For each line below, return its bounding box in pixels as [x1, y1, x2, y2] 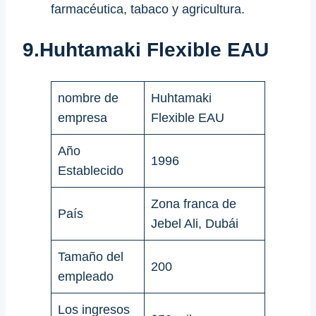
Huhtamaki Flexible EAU [39, 39, 269, 61]
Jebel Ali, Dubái [151, 217, 238, 231]
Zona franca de [151, 197, 236, 212]
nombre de [58, 91, 119, 106]
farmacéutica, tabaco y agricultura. [51, 1, 245, 16]
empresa [58, 111, 107, 126]
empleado [58, 269, 114, 284]
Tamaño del [58, 250, 123, 265]
